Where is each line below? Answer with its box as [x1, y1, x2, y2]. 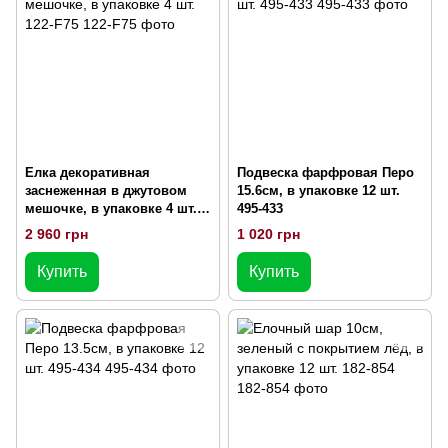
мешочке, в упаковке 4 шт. [25, 201, 197, 217]
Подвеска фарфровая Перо [237, 165, 414, 181]
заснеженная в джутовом [25, 183, 187, 199]
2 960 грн [25, 225, 88, 242]
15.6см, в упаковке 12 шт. [237, 183, 400, 199]
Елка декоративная [25, 165, 150, 181]
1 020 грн [237, 225, 300, 242]
